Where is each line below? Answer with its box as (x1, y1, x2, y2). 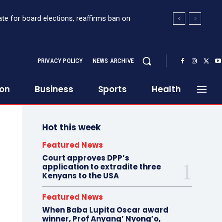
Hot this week (42, 121, 101, 133)
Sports (98, 83, 127, 95)
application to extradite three (42, 162, 161, 172)
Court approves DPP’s (42, 153, 129, 163)
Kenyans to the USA (42, 170, 119, 181)
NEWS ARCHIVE (92, 57, 134, 64)
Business (35, 83, 73, 95)
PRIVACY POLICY (37, 57, 83, 64)
